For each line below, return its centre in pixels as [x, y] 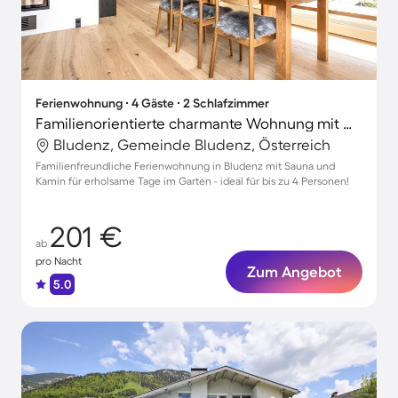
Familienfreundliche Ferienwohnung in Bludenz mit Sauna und [185, 166]
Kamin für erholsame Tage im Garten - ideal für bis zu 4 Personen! [192, 181]
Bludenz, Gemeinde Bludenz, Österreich [192, 144]
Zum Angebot [294, 271]
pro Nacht [59, 261]
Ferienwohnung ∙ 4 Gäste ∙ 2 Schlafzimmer [152, 103]
